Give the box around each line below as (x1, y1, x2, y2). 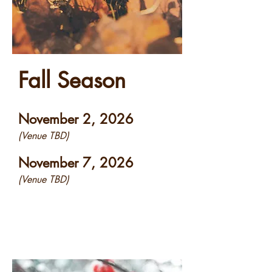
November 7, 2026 (18, 154, 134, 171)
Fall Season (18, 66, 126, 95)
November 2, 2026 (18, 110, 134, 127)
